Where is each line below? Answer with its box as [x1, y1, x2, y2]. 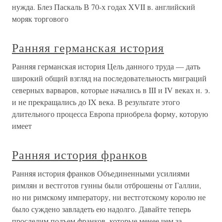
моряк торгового [12, 13, 68, 24]
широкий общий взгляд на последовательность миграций [12, 73, 207, 84]
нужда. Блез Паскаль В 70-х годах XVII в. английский [12, 1, 195, 12]
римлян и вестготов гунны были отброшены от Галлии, [12, 180, 201, 191]
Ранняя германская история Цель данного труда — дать [12, 61, 200, 72]
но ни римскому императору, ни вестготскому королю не [12, 192, 206, 203]
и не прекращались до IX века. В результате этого [12, 97, 180, 108]
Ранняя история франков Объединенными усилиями [12, 168, 190, 179]
